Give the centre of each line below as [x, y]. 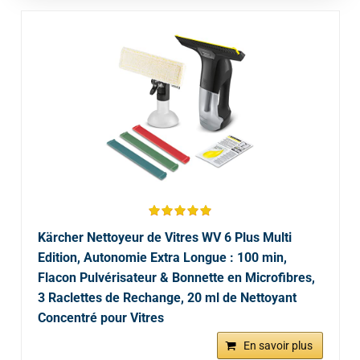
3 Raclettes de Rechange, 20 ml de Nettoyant [167, 297]
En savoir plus [278, 345]
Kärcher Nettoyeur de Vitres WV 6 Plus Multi [164, 237]
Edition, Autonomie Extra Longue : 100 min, [162, 257]
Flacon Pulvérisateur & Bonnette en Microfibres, [176, 277]
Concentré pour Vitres [100, 317]
